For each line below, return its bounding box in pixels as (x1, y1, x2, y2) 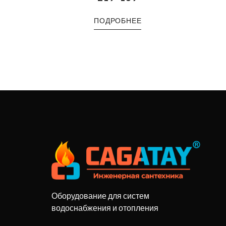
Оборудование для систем (51, 190, 149, 200)
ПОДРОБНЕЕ (94, 16, 142, 25)
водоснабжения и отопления (51, 202, 158, 212)
